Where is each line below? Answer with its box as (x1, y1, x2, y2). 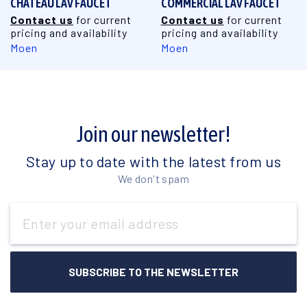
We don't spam (117, 171, 190, 185)
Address (10, 218, 45, 230)
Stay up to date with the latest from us (25, 151, 282, 170)
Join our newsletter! (76, 121, 231, 147)
